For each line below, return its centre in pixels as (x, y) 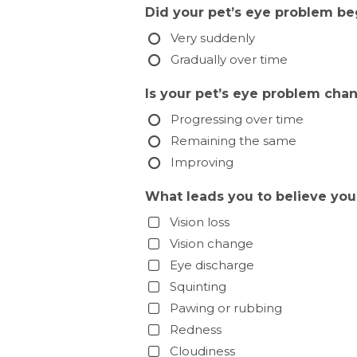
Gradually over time (229, 60)
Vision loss (199, 222)
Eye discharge (212, 265)
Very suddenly (212, 38)
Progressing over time (237, 120)
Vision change (211, 244)
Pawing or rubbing (226, 308)
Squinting (198, 287)
